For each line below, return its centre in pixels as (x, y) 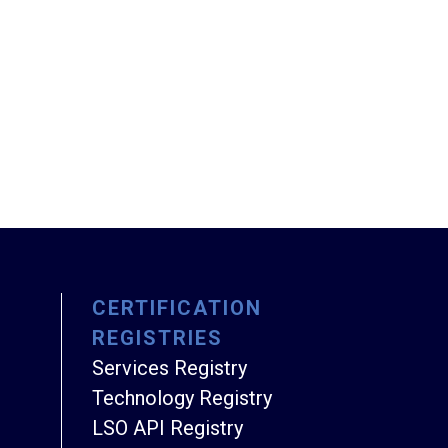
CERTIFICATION (177, 307)
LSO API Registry (167, 427)
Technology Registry (182, 397)
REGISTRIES (157, 337)
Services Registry (169, 367)
